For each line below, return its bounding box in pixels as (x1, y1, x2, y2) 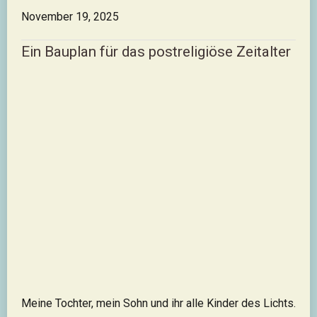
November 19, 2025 (21, 10, 119, 23)
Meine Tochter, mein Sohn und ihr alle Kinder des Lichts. (21, 296, 296, 310)
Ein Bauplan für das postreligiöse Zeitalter (21, 43, 291, 60)
